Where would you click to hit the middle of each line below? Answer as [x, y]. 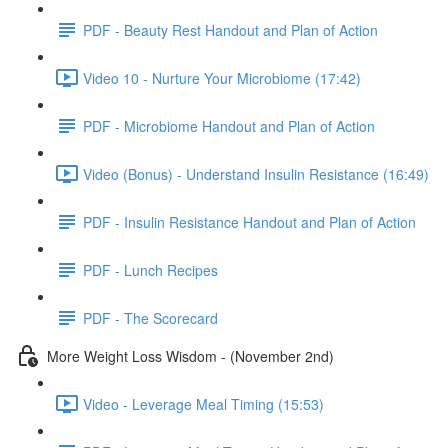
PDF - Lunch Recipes [150, 269]
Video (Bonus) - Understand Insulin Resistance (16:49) [256, 173]
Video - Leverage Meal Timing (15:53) [203, 403]
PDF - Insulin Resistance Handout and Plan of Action [249, 221]
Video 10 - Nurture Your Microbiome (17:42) [222, 77]
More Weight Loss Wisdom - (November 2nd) [190, 355]
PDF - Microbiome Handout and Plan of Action [229, 125]
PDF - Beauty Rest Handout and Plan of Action [230, 29]
